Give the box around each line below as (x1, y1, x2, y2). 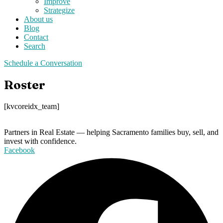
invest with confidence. (4, 136, 77, 145)
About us (24, 14, 53, 23)
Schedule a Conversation (4, 58, 82, 67)
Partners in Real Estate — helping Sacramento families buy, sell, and (4, 127, 219, 136)
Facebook (4, 145, 35, 154)
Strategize (44, 5, 75, 14)
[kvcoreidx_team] (4, 102, 59, 111)
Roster (4, 77, 45, 92)
